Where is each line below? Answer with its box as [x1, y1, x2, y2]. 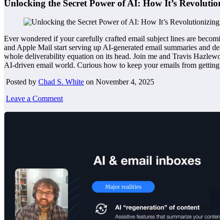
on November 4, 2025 [84, 78, 154, 86]
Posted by [4, 78, 38, 86]
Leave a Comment [6, 94, 63, 103]
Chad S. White [38, 78, 84, 86]
